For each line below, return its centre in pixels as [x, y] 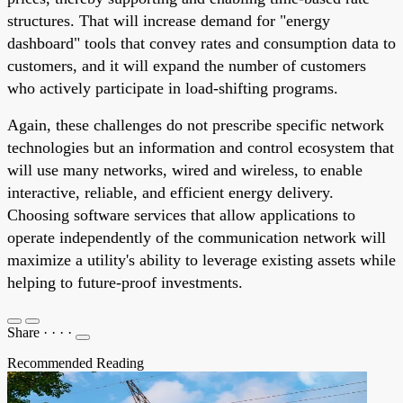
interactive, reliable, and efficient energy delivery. [170, 192]
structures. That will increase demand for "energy [169, 20]
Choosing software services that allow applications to [181, 215]
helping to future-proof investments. [125, 282]
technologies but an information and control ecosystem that [201, 147]
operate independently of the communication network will [197, 237]
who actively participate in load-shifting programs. [173, 88]
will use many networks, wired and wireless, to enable [185, 170]
